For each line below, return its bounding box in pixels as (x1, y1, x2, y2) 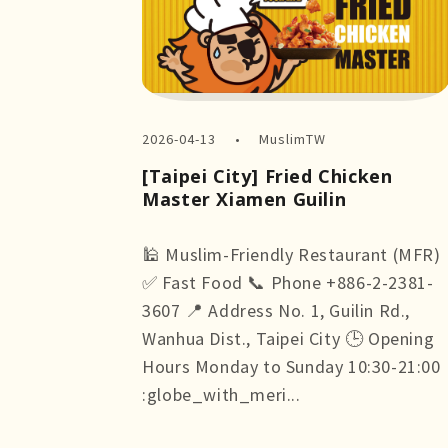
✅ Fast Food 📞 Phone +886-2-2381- (142, 271, 434, 295)
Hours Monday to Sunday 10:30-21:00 (142, 355, 441, 379)
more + (142, 411, 200, 435)
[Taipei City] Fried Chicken (142, 164, 393, 189)
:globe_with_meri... (142, 383, 301, 407)
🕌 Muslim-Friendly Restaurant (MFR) (142, 243, 441, 267)
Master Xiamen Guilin (142, 187, 347, 212)
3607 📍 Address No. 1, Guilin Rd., (142, 299, 410, 323)
